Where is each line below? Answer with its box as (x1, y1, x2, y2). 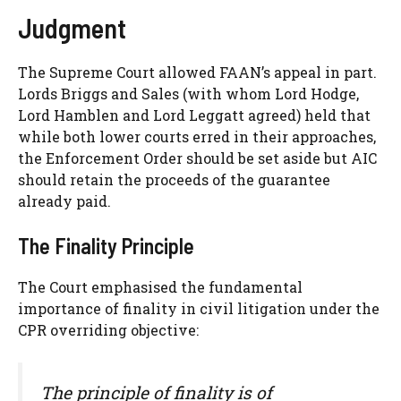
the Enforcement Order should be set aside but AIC (18, 149, 377, 168)
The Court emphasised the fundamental (18, 277, 303, 297)
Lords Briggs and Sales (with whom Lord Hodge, (18, 84, 359, 104)
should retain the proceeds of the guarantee (18, 170, 330, 190)
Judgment (18, 12, 126, 45)
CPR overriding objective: (18, 320, 199, 340)
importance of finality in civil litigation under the (18, 299, 380, 319)
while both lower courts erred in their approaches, (18, 127, 376, 147)
